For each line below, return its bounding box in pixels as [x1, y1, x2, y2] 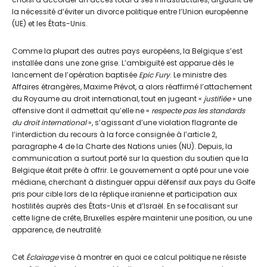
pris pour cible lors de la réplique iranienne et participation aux [12, 189, 237, 200]
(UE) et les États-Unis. [12, 18, 88, 29]
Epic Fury [139, 70, 170, 80]
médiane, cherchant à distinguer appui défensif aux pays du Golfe [12, 177, 255, 188]
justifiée [204, 94, 231, 104]
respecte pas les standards [151, 105, 245, 116]
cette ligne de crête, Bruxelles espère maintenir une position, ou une [12, 213, 252, 223]
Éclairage [26, 252, 58, 263]
